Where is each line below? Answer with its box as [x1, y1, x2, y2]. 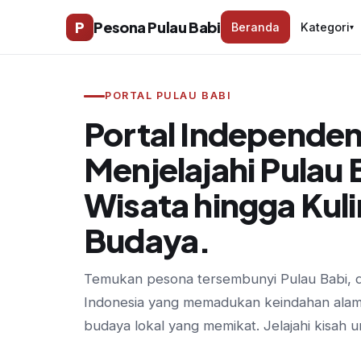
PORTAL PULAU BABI [105, 89, 232, 102]
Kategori [300, 20, 350, 34]
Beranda [230, 20, 280, 34]
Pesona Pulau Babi [93, 17, 221, 36]
